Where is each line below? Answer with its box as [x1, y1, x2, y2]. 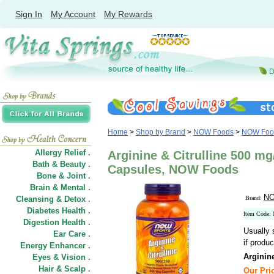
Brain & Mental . [30, 183, 91, 192]
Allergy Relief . [35, 148, 91, 157]
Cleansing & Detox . [16, 194, 91, 204]
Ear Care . [53, 229, 91, 239]
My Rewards [104, 9, 152, 19]
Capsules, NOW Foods [108, 163, 239, 176]
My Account [51, 9, 95, 19]
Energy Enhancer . [20, 241, 91, 250]
